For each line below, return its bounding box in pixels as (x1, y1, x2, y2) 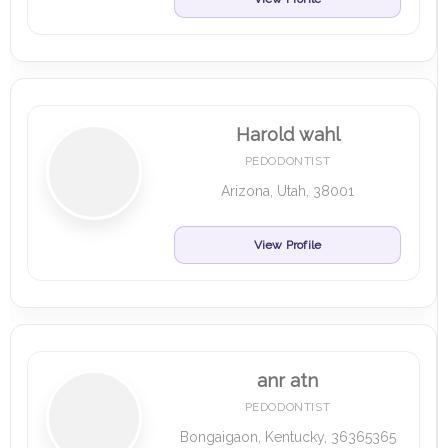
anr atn (257, 370, 318, 391)
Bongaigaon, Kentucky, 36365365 (179, 429, 396, 445)
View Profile (253, 238, 322, 252)
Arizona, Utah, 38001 (221, 183, 354, 199)
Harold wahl (235, 124, 340, 145)
